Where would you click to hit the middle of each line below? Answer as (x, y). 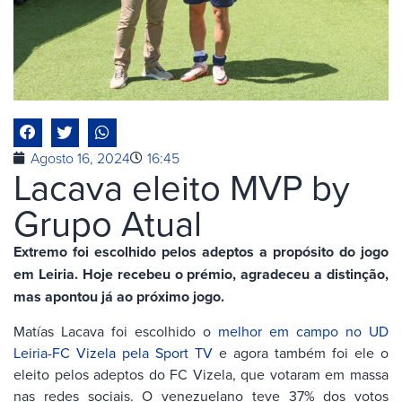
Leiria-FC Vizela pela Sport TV (113, 352)
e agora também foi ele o (301, 352)
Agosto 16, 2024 (80, 157)
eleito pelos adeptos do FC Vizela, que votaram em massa (201, 374)
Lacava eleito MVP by (182, 186)
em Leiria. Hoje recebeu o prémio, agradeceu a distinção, (201, 274)
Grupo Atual (108, 222)
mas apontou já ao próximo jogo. (119, 296)
